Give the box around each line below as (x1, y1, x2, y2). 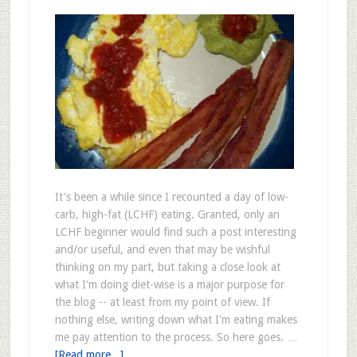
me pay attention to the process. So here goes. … (54, 331, 298, 343)
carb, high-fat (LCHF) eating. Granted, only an (54, 208, 280, 221)
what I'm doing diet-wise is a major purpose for (54, 278, 284, 291)
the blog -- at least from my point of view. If (54, 296, 270, 308)
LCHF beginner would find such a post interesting (54, 226, 296, 238)
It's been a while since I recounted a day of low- (54, 190, 288, 203)
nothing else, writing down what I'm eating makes (54, 313, 297, 326)
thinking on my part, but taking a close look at (54, 261, 280, 273)
